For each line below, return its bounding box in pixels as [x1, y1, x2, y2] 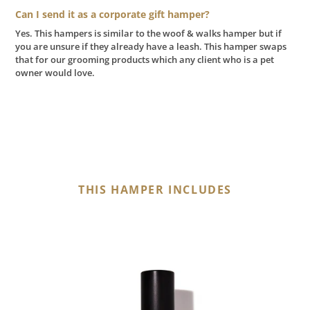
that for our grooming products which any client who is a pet [15, 53, 274, 66]
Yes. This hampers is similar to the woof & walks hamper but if [15, 26, 282, 39]
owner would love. [15, 66, 97, 79]
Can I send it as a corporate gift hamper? [15, 7, 210, 21]
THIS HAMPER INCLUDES [78, 181, 232, 197]
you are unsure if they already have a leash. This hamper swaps [15, 39, 286, 53]
